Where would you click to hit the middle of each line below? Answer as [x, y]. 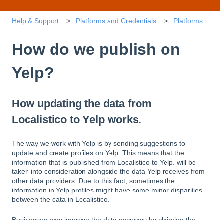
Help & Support [35, 20]
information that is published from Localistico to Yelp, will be [104, 162]
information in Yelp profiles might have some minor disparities [107, 190]
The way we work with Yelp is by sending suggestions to [98, 143]
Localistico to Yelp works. [77, 120]
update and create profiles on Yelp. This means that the [98, 152]
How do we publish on [96, 49]
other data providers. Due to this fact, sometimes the [93, 180]
